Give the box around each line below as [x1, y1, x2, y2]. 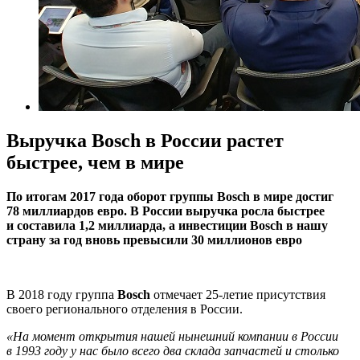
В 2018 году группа [6, 287, 117, 301]
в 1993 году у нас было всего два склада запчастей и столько [6, 343, 339, 358]
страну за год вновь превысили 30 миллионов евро [6, 232, 302, 247]
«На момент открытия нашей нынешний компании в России [6, 329, 338, 343]
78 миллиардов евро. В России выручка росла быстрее [6, 203, 325, 218]
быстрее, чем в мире [6, 151, 184, 173]
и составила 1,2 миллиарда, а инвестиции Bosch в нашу [6, 218, 328, 232]
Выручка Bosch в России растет [6, 129, 284, 151]
